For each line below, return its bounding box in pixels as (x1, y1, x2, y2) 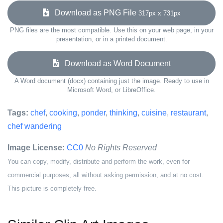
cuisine (141, 109, 167, 117)
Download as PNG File (48, 8, 138, 17)
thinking (110, 109, 137, 117)
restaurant (171, 109, 206, 117)
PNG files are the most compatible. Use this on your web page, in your (9, 26, 214, 34)
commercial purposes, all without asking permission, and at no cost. (7, 171, 204, 179)
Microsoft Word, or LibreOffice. (67, 86, 156, 94)
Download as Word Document (58, 59, 171, 68)
